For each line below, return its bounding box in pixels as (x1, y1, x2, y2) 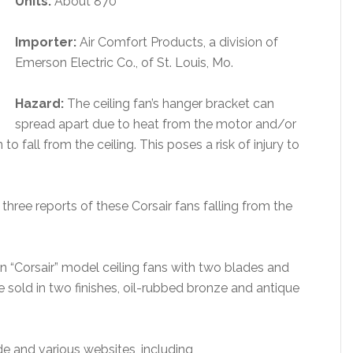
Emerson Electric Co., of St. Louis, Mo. (15, 55, 233, 70)
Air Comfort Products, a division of (80, 35, 278, 50)
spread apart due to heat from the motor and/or (15, 117, 296, 132)
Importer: (15, 35, 80, 50)
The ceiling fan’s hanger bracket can (67, 96, 274, 111)
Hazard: (15, 96, 67, 111)
